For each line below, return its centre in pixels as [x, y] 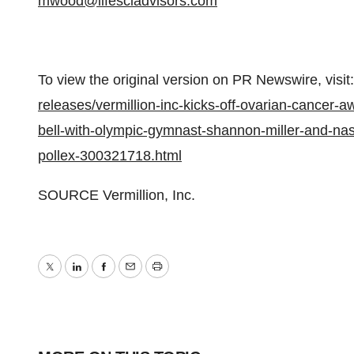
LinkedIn [102, 278]
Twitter [70, 278]
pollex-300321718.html [110, 156]
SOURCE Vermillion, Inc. [117, 195]
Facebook [134, 278]
